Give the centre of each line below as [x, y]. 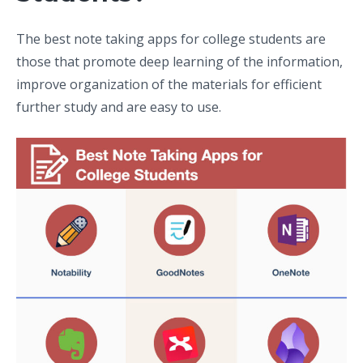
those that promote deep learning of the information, [179, 61]
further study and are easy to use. [119, 107]
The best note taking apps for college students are [171, 38]
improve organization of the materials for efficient [169, 84]
